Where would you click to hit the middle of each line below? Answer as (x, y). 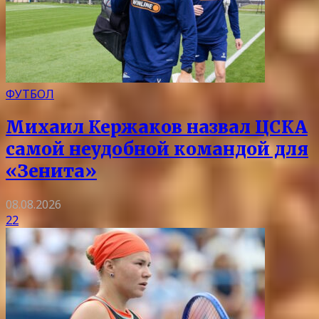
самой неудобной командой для (157, 149)
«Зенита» (51, 171)
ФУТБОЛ (30, 94)
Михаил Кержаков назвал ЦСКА (157, 127)
